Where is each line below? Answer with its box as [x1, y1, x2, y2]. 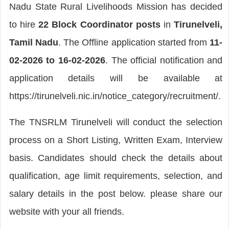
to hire [9, 19, 39, 30]
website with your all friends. [9, 206, 124, 217]
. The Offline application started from [58, 37, 210, 48]
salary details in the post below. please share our [9, 188, 223, 199]
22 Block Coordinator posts [38, 19, 164, 30]
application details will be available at [9, 73, 223, 83]
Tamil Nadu [9, 37, 58, 48]
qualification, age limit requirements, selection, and [9, 170, 223, 181]
